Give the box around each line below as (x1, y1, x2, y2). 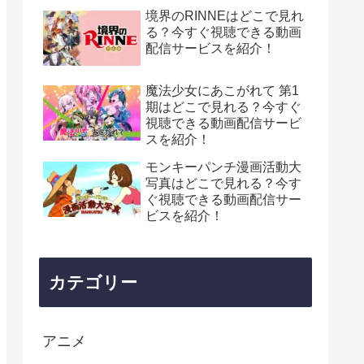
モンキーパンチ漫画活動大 (145, 159, 301, 174)
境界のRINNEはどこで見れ (145, 9, 304, 24)
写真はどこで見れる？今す (145, 175, 301, 190)
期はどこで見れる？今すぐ (145, 99, 301, 114)
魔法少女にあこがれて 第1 (145, 83, 299, 97)
